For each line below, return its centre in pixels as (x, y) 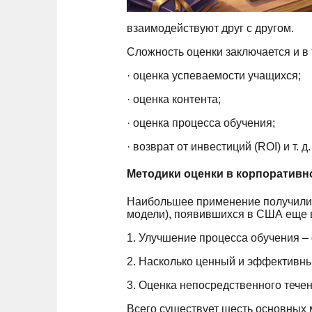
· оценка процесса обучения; (201, 123)
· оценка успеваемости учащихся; (214, 76)
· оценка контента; (174, 99)
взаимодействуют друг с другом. (210, 28)
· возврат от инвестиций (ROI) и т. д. (219, 147)
